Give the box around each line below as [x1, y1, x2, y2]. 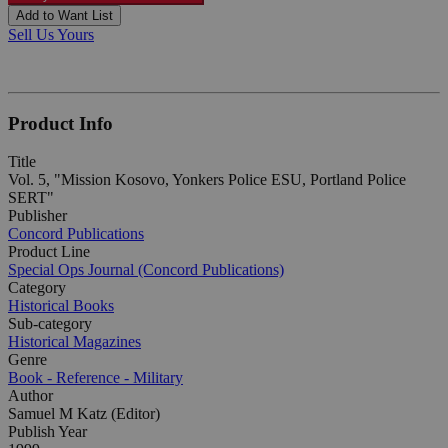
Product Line [8, 243, 90, 261]
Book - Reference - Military [8, 369, 183, 387]
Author [8, 387, 53, 405]
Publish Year [8, 423, 87, 441]
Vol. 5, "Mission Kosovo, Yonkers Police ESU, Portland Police [8, 171, 406, 189]
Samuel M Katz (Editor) [8, 405, 160, 423]
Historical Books [8, 297, 114, 315]
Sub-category [8, 315, 92, 333]
